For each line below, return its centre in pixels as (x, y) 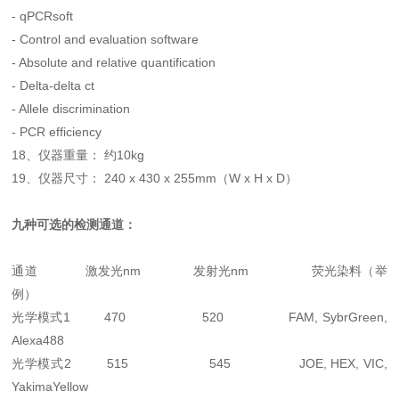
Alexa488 (38, 340)
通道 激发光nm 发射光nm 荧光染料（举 (199, 271)
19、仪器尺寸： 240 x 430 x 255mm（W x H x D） (157, 178)
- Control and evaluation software (106, 39)
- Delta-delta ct (53, 85)
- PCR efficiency (57, 132)
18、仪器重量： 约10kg (78, 155)
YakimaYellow (50, 387)
